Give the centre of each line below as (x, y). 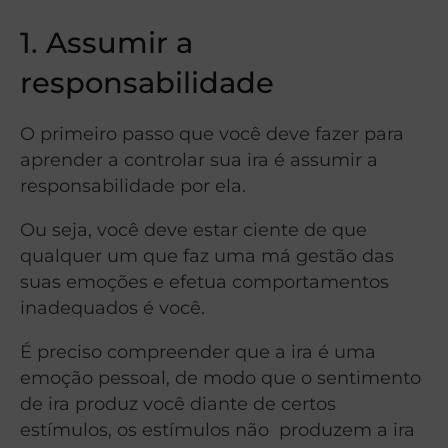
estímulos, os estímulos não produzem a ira (217, 429)
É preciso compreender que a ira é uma (198, 351)
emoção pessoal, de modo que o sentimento (220, 377)
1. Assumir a (106, 43)
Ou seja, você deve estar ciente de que (193, 229)
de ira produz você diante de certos (178, 403)
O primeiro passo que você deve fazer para (212, 133)
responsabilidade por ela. (133, 185)
